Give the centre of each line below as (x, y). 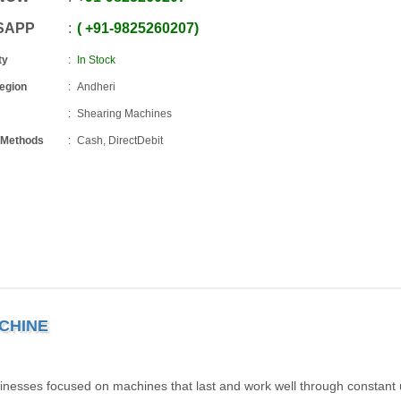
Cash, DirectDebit (120, 141)
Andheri (97, 87)
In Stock (97, 60)
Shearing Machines (125, 114)
